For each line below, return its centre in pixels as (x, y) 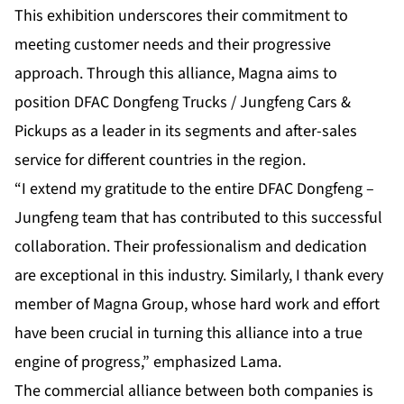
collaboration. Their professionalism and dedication (191, 247)
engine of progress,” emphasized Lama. (148, 363)
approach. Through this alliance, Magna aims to (176, 74)
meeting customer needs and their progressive (173, 45)
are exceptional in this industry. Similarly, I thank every (199, 276)
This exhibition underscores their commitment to (181, 16)
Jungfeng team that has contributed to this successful (198, 218)
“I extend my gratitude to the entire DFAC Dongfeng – (194, 189)
